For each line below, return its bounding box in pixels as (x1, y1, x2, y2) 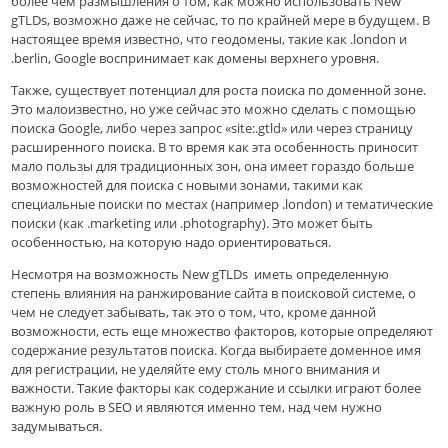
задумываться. (11, 417, 103, 436)
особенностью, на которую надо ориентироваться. (11, 233, 332, 252)
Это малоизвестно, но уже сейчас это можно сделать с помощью (11, 100, 417, 119)
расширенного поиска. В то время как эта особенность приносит (11, 138, 422, 157)
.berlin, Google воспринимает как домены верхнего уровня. (11, 49, 380, 68)
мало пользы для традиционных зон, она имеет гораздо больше (11, 157, 415, 176)
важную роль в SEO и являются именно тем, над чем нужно (11, 398, 383, 417)
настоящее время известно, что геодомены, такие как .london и (11, 30, 408, 49)
